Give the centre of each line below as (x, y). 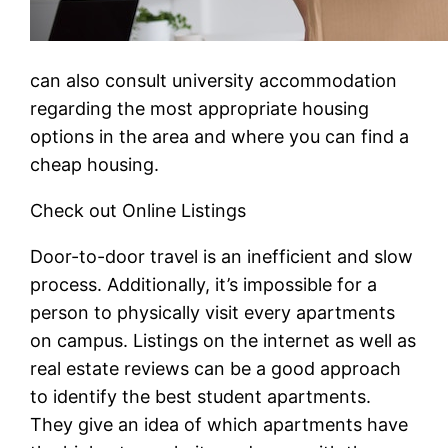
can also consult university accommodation (214, 80)
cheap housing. (95, 164)
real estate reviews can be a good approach (216, 368)
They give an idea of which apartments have (219, 424)
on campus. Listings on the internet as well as (223, 340)
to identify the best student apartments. (201, 396)
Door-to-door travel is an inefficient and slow (222, 256)
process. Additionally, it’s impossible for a (204, 284)
